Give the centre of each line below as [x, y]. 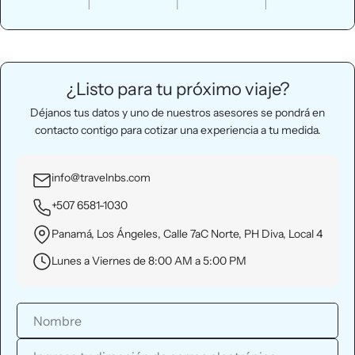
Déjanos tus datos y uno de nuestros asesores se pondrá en [177, 113]
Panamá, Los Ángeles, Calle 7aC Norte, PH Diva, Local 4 [187, 234]
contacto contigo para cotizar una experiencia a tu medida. [177, 130]
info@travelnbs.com [101, 178]
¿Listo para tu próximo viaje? [177, 90]
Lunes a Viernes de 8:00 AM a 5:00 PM [149, 261]
